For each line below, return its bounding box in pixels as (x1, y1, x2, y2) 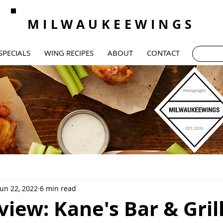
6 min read (40, 183, 76, 193)
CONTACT (147, 48, 180, 58)
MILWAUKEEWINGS (27, 15, 196, 33)
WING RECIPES (44, 48, 94, 58)
